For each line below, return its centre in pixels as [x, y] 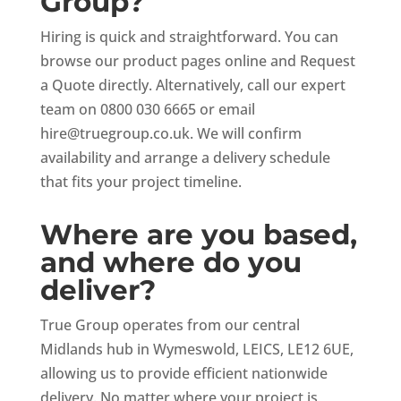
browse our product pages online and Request [197, 60]
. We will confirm [245, 133]
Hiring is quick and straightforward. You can [189, 36]
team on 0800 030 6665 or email [147, 109]
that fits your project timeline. [141, 181]
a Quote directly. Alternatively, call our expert [192, 85]
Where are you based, [198, 234]
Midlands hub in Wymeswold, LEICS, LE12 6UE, [196, 349]
